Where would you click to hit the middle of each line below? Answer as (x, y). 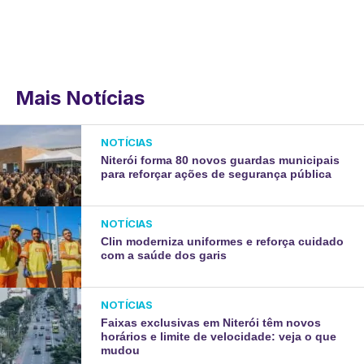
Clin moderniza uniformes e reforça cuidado (223, 241)
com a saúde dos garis (164, 255)
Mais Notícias (80, 97)
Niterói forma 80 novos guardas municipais (221, 160)
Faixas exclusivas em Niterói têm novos (211, 322)
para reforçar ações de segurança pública (217, 173)
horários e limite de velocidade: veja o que (219, 336)
